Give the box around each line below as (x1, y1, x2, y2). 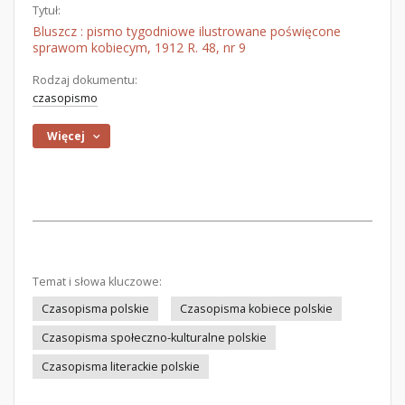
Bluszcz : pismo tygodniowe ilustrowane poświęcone (33, 23, 341, 40)
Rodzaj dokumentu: (33, 72, 137, 88)
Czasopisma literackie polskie (42, 359, 200, 374)
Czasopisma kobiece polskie (180, 301, 333, 316)
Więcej (47, 128, 86, 144)
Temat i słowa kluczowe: (33, 274, 162, 289)
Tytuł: (33, 3, 61, 18)
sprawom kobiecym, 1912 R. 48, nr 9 (33, 39, 246, 56)
